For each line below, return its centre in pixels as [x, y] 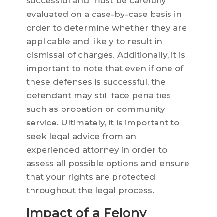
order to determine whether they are [106, 28]
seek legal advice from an [81, 136]
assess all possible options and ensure [108, 163]
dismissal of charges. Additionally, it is [105, 55]
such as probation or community [95, 109]
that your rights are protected [90, 177]
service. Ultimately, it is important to [102, 123]
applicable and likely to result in [94, 41]
